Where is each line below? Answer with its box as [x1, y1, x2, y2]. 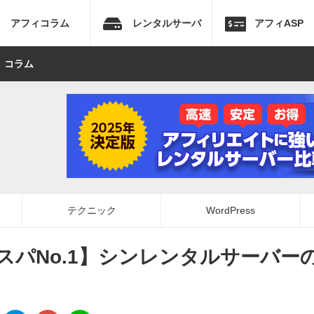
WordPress [206, 205, 255, 216]
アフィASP [254, 18, 303, 29]
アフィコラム [11, 18, 69, 29]
